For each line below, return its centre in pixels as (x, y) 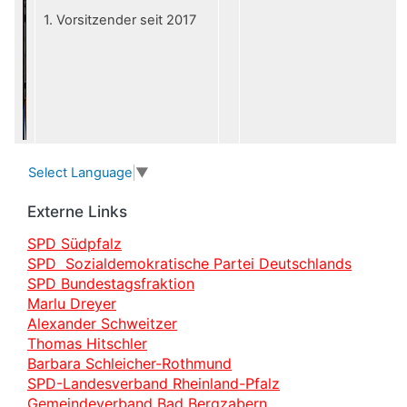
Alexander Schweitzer (102, 323)
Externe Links (77, 212)
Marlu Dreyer (72, 303)
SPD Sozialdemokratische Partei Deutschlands (189, 263)
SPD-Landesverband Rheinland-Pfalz (154, 383)
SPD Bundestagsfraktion (111, 283)
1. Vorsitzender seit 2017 (120, 20)
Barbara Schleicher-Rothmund (129, 363)
